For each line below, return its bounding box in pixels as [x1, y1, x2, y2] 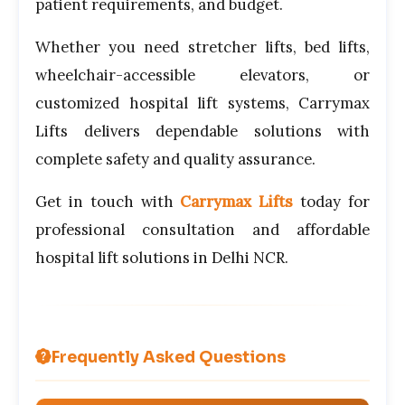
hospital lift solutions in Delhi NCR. [35, 248, 288, 268]
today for [293, 192, 371, 212]
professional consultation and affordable [35, 220, 370, 240]
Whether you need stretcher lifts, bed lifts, [35, 37, 370, 58]
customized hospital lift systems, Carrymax [35, 93, 370, 114]
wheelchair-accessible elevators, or [35, 65, 370, 86]
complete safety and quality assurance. [35, 149, 316, 170]
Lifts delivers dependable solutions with [35, 121, 370, 142]
